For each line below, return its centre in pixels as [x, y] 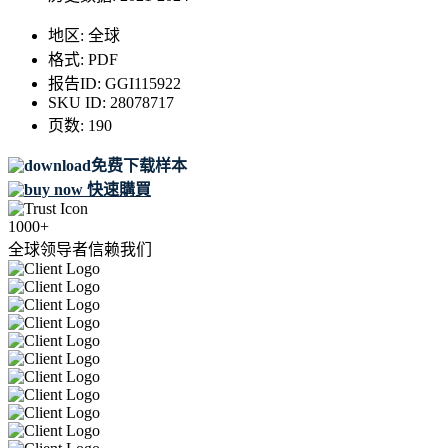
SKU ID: [79, 103]
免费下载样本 [139, 166]
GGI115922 [143, 84]
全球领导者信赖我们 [80, 250]
